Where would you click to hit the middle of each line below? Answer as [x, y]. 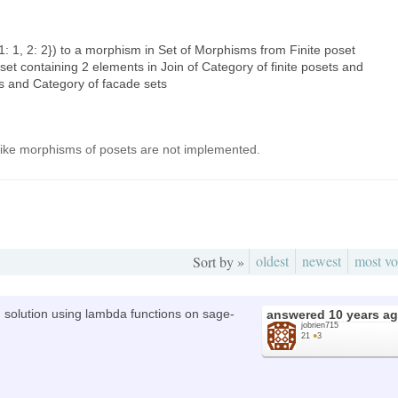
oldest [272, 260]
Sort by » [219, 261]
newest [322, 260]
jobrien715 [320, 325]
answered [298, 314]
